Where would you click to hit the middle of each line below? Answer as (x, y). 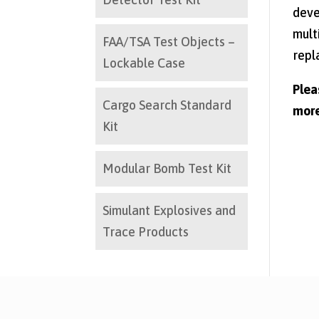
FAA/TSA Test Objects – (169, 42)
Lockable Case (144, 63)
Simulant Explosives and (169, 211)
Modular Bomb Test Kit (167, 169)
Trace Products (146, 232)
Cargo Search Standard (167, 105)
